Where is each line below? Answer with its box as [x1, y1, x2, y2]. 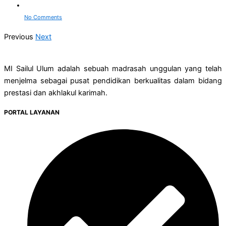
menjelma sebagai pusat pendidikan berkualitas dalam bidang [4, 76, 222, 85]
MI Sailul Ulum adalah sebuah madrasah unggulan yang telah [4, 64, 222, 73]
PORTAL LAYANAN [4, 108, 60, 116]
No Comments [24, 14, 62, 21]
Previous [4, 32, 33, 42]
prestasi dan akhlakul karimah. [4, 88, 107, 97]
